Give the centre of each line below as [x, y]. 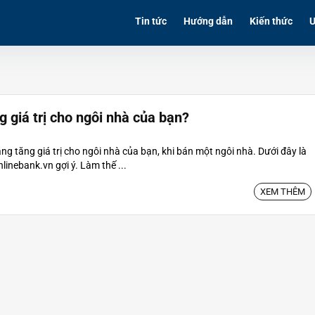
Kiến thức [271, 21]
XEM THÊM [283, 192]
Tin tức [151, 21]
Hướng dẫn [208, 21]
